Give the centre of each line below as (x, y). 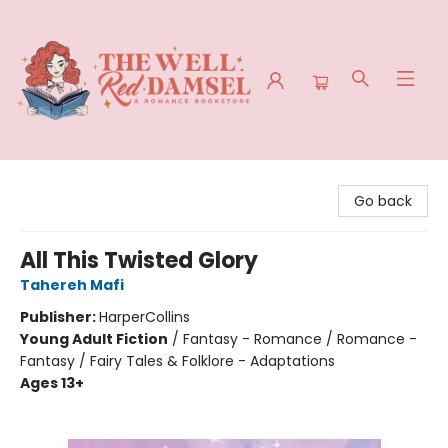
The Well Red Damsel (88, 179)
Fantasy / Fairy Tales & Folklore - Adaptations (177, 361)
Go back (383, 201)
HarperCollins (144, 317)
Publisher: (59, 317)
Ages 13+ (52, 383)
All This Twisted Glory (139, 260)
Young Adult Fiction (94, 339)
